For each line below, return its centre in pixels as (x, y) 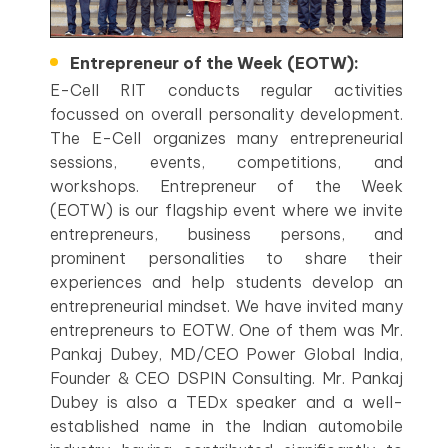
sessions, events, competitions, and (226, 162)
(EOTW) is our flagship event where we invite (226, 210)
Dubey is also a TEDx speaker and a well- (226, 402)
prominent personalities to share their (226, 258)
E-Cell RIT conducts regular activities (226, 90)
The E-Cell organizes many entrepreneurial (226, 138)
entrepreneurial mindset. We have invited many (226, 306)
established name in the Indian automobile (226, 426)
